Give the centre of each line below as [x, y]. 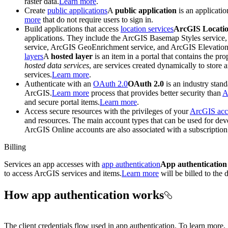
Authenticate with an [59, 84]
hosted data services [57, 66]
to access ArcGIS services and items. [63, 174]
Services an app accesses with [53, 164]
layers [34, 56]
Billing [15, 147]
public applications [77, 11]
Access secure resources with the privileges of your [107, 111]
